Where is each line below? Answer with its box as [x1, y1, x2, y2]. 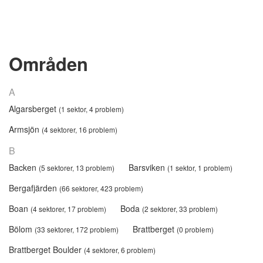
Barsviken [129, 161, 167, 173]
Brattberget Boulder [9, 243, 84, 255]
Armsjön [9, 123, 42, 135]
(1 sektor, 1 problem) [167, 162, 232, 173]
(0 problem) [177, 224, 214, 234]
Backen [9, 161, 39, 173]
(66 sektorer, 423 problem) [59, 183, 143, 193]
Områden [9, 50, 88, 77]
